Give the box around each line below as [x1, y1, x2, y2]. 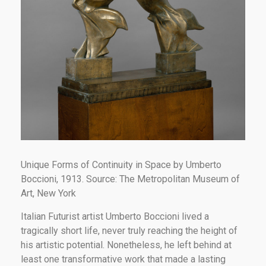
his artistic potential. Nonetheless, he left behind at [21, 239, 232, 251]
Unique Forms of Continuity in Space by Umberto [21, 159, 221, 170]
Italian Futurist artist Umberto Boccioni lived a [21, 210, 209, 222]
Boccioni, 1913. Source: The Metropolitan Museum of [21, 173, 240, 185]
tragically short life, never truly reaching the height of [21, 224, 237, 236]
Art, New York [21, 187, 76, 199]
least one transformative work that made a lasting [21, 253, 226, 265]
